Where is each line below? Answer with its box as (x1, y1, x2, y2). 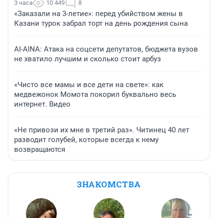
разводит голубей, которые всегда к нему (14, 135, 159, 145)
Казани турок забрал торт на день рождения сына (14, 19, 188, 28)
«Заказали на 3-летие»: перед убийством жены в (14, 9, 183, 18)
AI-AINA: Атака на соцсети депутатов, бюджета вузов (14, 45, 198, 54)
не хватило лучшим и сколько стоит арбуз (14, 54, 161, 64)
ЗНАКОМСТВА (77, 179, 141, 190)
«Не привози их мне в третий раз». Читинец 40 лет (14, 126, 189, 135)
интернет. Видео (14, 100, 71, 109)
